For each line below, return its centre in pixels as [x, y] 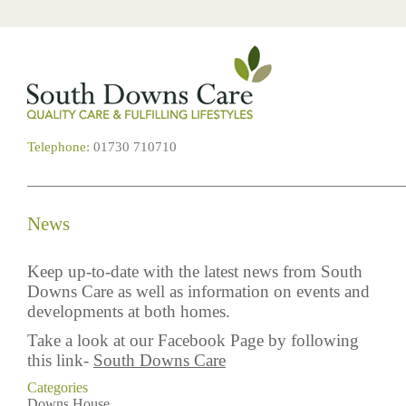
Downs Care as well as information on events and [198, 291]
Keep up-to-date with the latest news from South [195, 271]
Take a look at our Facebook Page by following [193, 340]
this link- [60, 360]
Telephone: [58, 147]
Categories [58, 387]
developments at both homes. [131, 311]
